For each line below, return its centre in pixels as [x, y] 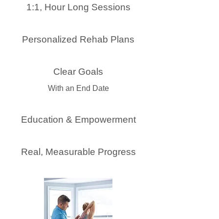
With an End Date [78, 88]
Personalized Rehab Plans [78, 39]
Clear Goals [78, 72]
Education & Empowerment [78, 120]
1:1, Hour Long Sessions [78, 7]
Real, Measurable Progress [78, 152]
